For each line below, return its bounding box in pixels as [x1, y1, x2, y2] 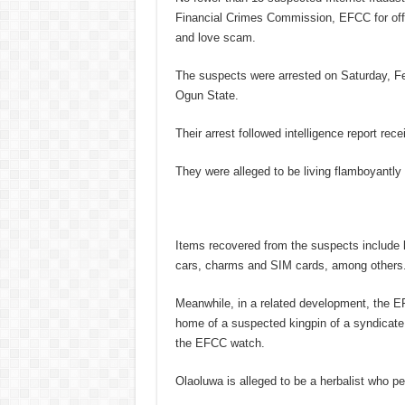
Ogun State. [174, 88, 239, 102]
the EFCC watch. [174, 335, 265, 350]
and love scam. [174, 30, 256, 44]
